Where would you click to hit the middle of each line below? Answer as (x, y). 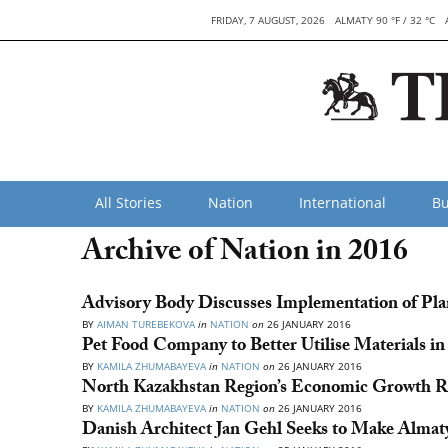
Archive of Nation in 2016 (245, 254)
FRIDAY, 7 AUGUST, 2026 (268, 20)
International (342, 202)
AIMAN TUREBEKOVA (146, 324)
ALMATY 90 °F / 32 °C (385, 20)
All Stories (128, 202)
